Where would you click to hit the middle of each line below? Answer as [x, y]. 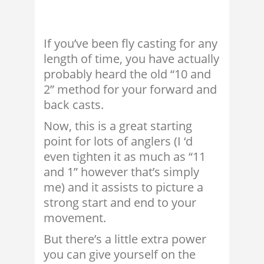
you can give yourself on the [120, 255]
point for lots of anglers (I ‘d [118, 141]
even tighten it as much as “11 [125, 157]
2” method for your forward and [130, 90]
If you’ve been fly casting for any [131, 44]
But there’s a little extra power [125, 239]
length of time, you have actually [131, 59]
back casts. [74, 105]
